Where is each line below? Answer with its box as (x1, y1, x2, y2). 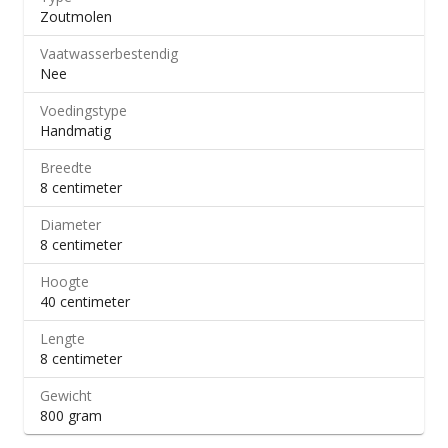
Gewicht (40, 386, 92, 405)
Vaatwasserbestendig (40, 44, 178, 63)
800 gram (40, 406, 102, 425)
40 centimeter (40, 292, 130, 311)
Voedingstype (40, 101, 127, 120)
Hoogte (40, 272, 89, 291)
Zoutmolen (40, 7, 112, 26)
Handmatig (40, 121, 111, 140)
